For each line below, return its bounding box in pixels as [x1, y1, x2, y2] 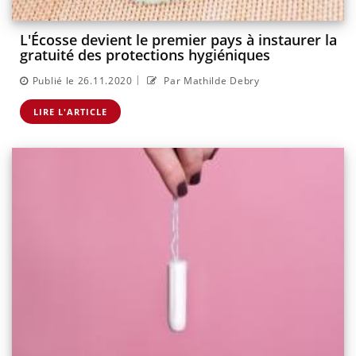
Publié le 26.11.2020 [32, 73, 133, 87]
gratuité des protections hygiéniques [20, 45, 270, 65]
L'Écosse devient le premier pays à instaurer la [20, 30, 337, 50]
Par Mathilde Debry [161, 73, 260, 87]
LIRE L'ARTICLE [33, 105, 107, 118]
